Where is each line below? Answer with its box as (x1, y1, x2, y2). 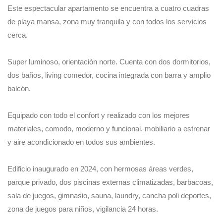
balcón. (7, 84, 31, 93)
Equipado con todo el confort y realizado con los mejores (7, 111, 190, 119)
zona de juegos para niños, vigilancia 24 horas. (7, 204, 158, 213)
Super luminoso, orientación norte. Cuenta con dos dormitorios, (7, 57, 211, 66)
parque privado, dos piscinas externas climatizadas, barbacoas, (7, 177, 213, 186)
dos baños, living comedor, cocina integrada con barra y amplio (7, 70, 211, 79)
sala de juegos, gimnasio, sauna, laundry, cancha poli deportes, (7, 191, 211, 200)
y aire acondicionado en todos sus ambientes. (7, 137, 155, 146)
